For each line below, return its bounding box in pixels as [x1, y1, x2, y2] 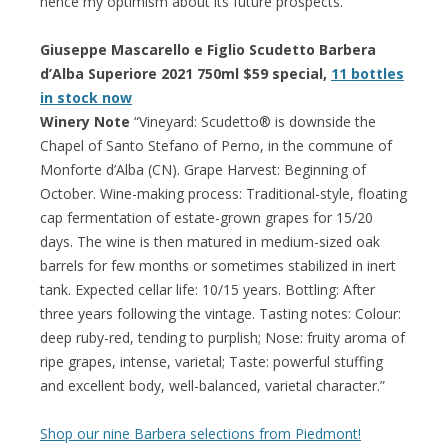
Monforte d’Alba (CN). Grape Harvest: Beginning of [40, 159, 366, 179]
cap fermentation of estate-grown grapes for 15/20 [40, 207, 373, 227]
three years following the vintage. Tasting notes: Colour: [40, 303, 401, 323]
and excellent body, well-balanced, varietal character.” [40, 375, 385, 395]
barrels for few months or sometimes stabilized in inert [40, 255, 396, 275]
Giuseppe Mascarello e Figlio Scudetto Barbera [40, 39, 376, 59]
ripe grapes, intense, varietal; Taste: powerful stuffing [40, 351, 383, 371]
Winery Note [40, 111, 134, 131]
